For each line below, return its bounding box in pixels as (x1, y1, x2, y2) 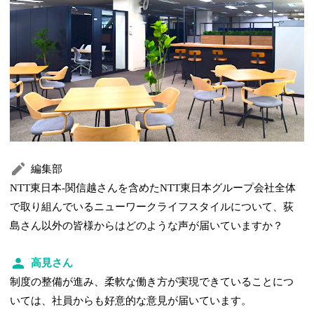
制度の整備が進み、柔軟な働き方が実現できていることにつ (10, 275, 294, 287)
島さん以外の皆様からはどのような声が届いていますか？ (10, 219, 284, 231)
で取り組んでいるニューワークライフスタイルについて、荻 (10, 200, 294, 212)
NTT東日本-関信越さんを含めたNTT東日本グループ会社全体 (10, 182, 296, 193)
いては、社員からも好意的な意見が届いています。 (10, 294, 252, 306)
